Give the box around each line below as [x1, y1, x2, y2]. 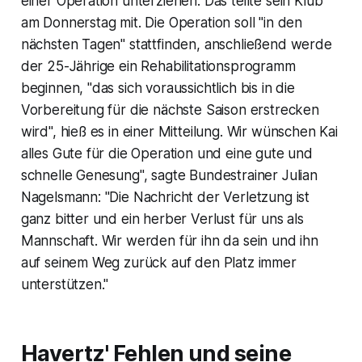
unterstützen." [20, 276, 109, 293]
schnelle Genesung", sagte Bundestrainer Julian [20, 166, 318, 183]
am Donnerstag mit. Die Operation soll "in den [20, 14, 303, 31]
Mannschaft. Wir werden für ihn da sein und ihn [20, 232, 318, 249]
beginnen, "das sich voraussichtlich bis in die [20, 79, 295, 96]
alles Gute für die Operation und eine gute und [20, 145, 313, 162]
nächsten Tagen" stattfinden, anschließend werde [20, 36, 332, 53]
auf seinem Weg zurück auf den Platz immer [20, 254, 297, 271]
